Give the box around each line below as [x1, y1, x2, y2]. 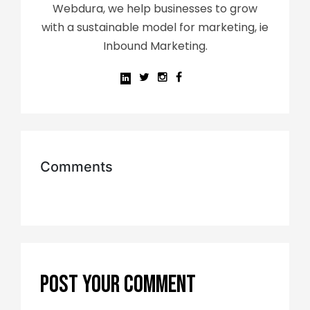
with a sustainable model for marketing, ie [42, 19, 268, 36]
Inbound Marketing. [102, 38, 208, 55]
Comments [40, 158, 113, 176]
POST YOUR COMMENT [40, 270, 196, 300]
